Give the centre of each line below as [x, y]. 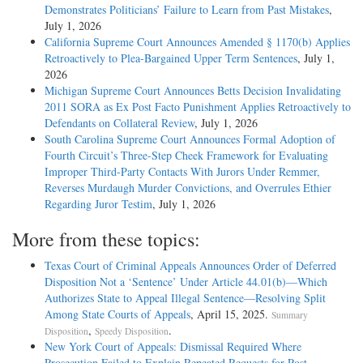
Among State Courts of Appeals [117, 314]
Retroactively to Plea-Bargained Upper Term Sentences [171, 58]
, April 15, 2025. [231, 314]
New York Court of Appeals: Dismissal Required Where [173, 346]
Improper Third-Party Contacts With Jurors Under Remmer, [182, 171]
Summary [290, 314]
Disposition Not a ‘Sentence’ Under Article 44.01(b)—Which [186, 281]
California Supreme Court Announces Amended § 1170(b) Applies [197, 41]
